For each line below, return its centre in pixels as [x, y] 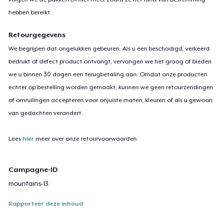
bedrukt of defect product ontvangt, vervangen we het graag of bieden [110, 61]
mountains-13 [29, 183]
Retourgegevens [37, 34]
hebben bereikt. [30, 12]
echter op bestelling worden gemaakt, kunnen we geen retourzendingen [111, 87]
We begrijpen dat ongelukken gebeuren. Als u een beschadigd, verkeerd [109, 48]
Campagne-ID [33, 169]
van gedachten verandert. [46, 113]
